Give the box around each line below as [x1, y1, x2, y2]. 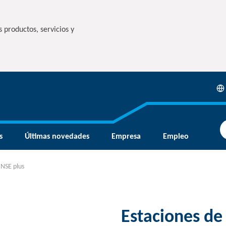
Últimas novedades [25, 133, 89, 141]
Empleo [163, 133, 189, 141]
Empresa [111, 133, 141, 141]
